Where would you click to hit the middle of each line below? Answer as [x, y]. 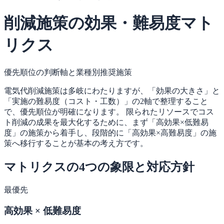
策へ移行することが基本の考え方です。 [76, 143]
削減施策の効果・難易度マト [109, 23]
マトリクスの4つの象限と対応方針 [99, 167]
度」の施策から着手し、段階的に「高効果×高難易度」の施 [110, 132]
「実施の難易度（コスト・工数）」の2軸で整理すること [106, 101]
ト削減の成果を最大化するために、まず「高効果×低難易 [106, 122]
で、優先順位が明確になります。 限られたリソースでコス [109, 111]
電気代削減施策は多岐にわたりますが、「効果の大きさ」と [112, 90]
